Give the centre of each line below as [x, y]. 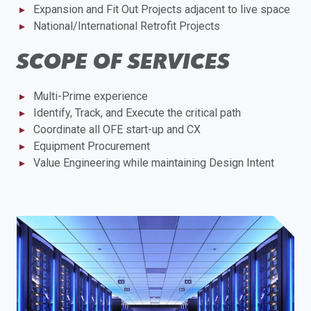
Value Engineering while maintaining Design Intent [154, 163]
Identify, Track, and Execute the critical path [137, 113]
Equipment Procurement [92, 146]
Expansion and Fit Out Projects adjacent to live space [162, 10]
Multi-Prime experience [91, 96]
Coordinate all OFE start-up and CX [117, 130]
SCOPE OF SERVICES [123, 61]
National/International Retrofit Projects [127, 26]
